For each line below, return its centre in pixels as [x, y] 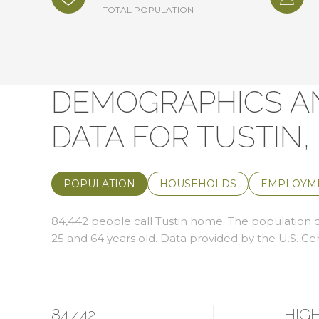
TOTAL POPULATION [148, 9]
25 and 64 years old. [104, 238]
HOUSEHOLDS [198, 183]
